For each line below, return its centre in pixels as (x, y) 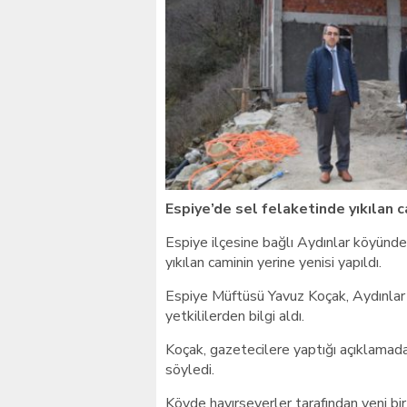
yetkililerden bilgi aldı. (235, 316)
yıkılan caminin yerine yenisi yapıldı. (273, 263)
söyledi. (190, 370)
